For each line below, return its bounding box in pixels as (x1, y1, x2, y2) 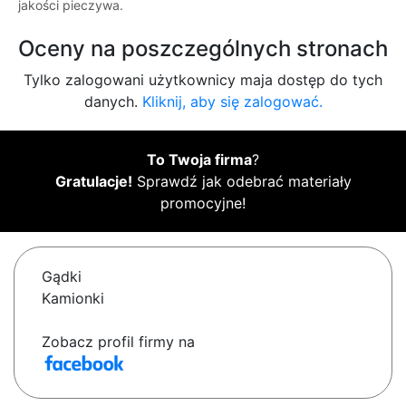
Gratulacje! (54, 172, 132, 191)
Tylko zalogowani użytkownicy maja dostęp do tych (24, 71, 382, 90)
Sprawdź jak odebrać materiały (131, 172, 352, 191)
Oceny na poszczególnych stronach (18, 35, 388, 63)
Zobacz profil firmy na (42, 333, 195, 352)
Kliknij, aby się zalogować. (141, 92, 323, 111)
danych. (83, 92, 142, 111)
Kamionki (42, 289, 104, 308)
